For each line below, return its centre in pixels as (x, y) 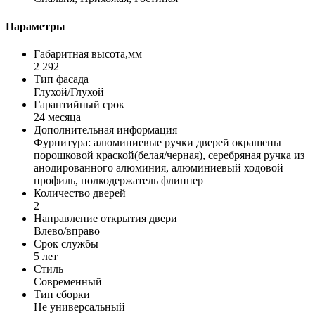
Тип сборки (62, 294)
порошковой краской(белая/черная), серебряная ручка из (169, 155)
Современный (68, 282)
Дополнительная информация (105, 130)
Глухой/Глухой (69, 92)
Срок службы (66, 244)
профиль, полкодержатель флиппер (118, 180)
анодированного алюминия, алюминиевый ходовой (159, 168)
